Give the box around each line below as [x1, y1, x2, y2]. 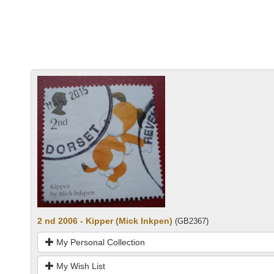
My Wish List [54, 261, 105, 272]
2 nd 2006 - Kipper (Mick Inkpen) [37, 216, 172, 226]
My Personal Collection [54, 237, 145, 248]
